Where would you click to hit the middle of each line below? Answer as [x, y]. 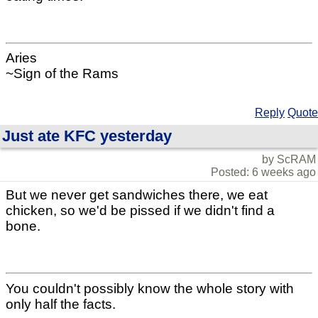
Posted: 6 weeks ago [263, 172]
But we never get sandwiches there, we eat [137, 195]
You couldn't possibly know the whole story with [150, 288]
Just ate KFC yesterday [87, 136]
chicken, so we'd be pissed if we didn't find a [140, 211]
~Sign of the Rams [62, 74]
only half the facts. [61, 304]
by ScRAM [289, 160]
